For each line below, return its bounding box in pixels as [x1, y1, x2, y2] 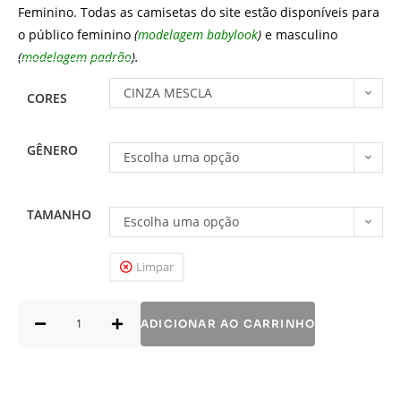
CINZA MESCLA [124, 83, 212, 101]
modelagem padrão [21, 47, 132, 65]
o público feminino [18, 25, 134, 43]
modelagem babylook [138, 25, 258, 43]
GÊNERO [27, 141, 78, 158]
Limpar [136, 258, 174, 275]
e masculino [261, 25, 337, 43]
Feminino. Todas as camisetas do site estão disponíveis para [18, 3, 380, 21]
